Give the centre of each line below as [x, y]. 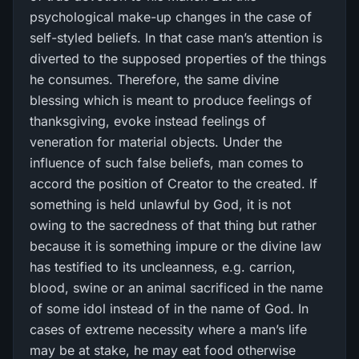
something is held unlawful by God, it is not [160, 204]
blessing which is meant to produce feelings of [171, 100]
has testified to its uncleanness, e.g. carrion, [163, 267]
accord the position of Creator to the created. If [173, 184]
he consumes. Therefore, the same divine [154, 79]
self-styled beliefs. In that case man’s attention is [176, 38]
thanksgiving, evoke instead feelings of [148, 121]
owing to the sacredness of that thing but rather [173, 225]
